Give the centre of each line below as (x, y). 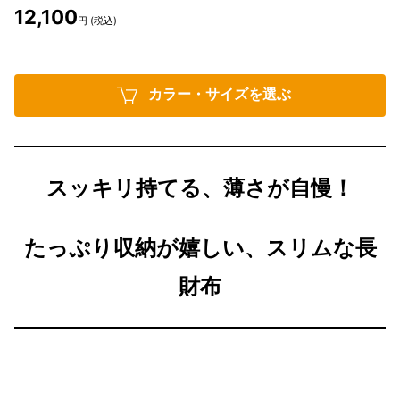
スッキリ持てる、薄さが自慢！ (200, 187)
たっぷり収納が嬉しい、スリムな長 (200, 247)
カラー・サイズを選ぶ (220, 95)
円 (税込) (97, 20)
